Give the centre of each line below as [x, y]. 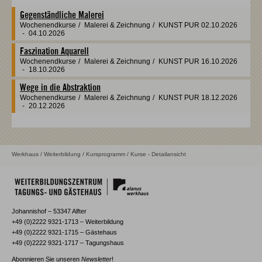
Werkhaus [25, 154]
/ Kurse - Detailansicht [156, 154]
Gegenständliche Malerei [62, 15]
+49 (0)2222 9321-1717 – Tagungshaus [68, 243]
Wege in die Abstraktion [60, 88]
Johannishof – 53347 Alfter [49, 211]
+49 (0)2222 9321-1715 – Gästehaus [64, 232]
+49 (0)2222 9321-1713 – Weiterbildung [68, 222]
